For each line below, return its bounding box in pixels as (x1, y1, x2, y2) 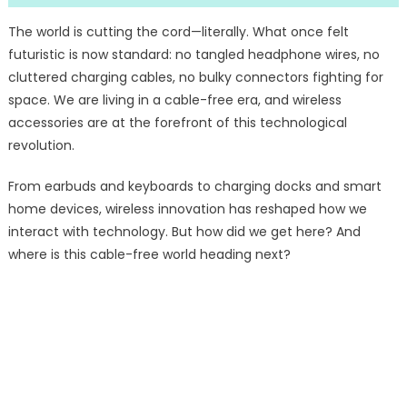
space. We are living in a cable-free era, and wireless (7, 91, 342, 110)
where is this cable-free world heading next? (7, 245, 291, 264)
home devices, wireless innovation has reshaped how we (7, 200, 367, 219)
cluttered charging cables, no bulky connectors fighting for (7, 68, 383, 87)
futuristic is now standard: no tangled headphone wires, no (7, 45, 380, 65)
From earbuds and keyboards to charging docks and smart (7, 177, 382, 196)
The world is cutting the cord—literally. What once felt (7, 23, 349, 42)
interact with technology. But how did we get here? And (7, 223, 361, 242)
